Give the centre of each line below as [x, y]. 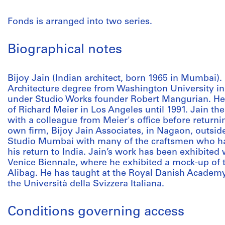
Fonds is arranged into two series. [80, 22]
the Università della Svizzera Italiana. [86, 184]
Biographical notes [65, 50]
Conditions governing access [96, 212]
